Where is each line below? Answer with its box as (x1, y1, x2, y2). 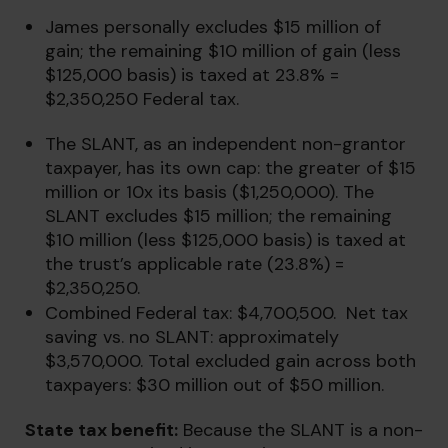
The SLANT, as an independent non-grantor (45, 132, 406, 156)
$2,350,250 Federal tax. (45, 87, 239, 111)
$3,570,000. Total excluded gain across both (45, 349, 416, 373)
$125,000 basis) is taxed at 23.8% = (45, 63, 339, 87)
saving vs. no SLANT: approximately (45, 325, 339, 349)
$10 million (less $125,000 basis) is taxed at (45, 228, 406, 252)
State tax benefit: (25, 418, 178, 442)
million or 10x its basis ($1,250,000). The (45, 180, 374, 204)
